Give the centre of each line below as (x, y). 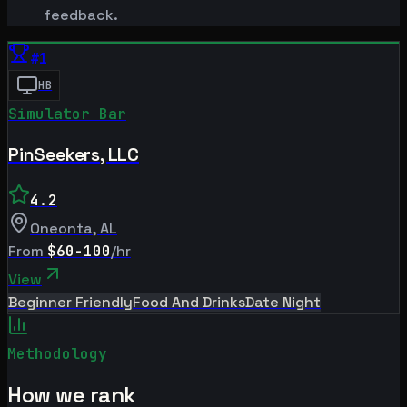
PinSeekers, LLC (74, 155)
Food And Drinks (189, 303)
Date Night (283, 303)
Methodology (57, 354)
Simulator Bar (67, 114)
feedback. (81, 15)
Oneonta (61, 229)
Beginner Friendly (70, 303)
